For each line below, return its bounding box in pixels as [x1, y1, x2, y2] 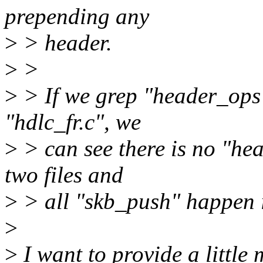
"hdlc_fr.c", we [5, 109, 141, 135]
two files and [5, 162, 123, 188]
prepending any [5, 4, 149, 29]
